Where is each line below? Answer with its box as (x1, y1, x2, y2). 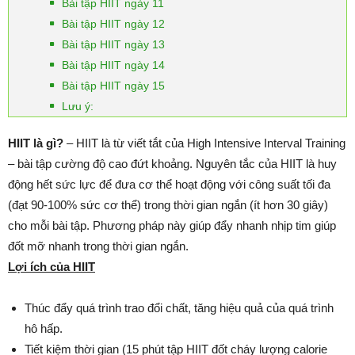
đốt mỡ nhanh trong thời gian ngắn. (8, 239, 189, 253)
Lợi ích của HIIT (8, 260, 95, 273)
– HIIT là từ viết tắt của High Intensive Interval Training (63, 136, 345, 150)
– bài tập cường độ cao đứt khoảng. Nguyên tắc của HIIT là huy (8, 157, 337, 170)
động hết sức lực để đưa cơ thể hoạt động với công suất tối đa (8, 177, 330, 191)
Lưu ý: (62, 100, 94, 113)
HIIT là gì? (8, 136, 63, 150)
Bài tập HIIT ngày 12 (62, 17, 165, 30)
